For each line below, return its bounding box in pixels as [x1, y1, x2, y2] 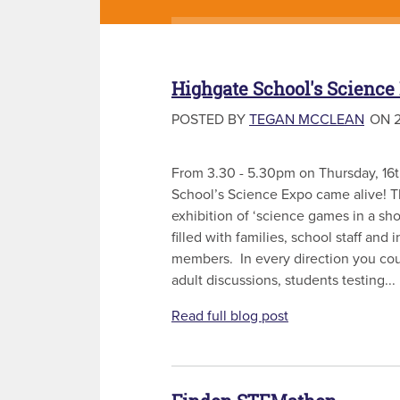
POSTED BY [171, 111, 249, 129]
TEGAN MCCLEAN [249, 111, 364, 129]
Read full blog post [171, 307, 288, 326]
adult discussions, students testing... [171, 271, 396, 290]
